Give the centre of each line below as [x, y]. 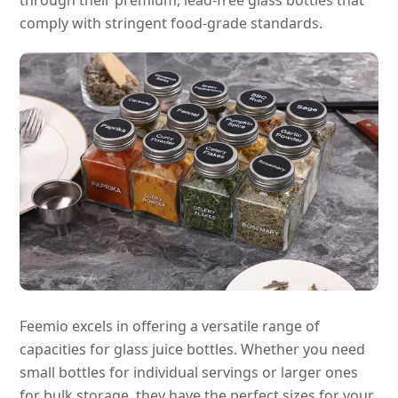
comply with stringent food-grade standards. [171, 23]
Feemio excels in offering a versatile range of [170, 326]
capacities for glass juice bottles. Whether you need [193, 350]
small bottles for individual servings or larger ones [189, 373]
